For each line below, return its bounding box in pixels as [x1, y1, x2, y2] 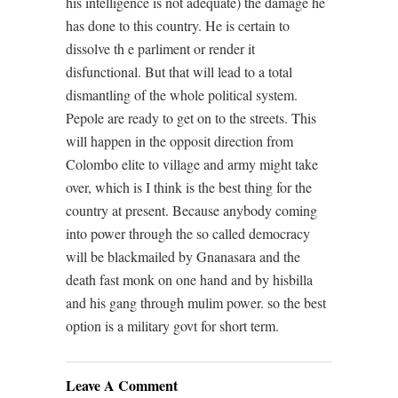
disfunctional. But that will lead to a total [66, 62, 292, 82]
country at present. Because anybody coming [66, 201, 317, 220]
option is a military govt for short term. [66, 316, 279, 336]
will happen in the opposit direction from [66, 131, 293, 151]
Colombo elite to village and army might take [66, 155, 318, 174]
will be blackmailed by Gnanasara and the [66, 247, 300, 267]
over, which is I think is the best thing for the [66, 178, 312, 197]
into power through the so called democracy [66, 224, 310, 243]
